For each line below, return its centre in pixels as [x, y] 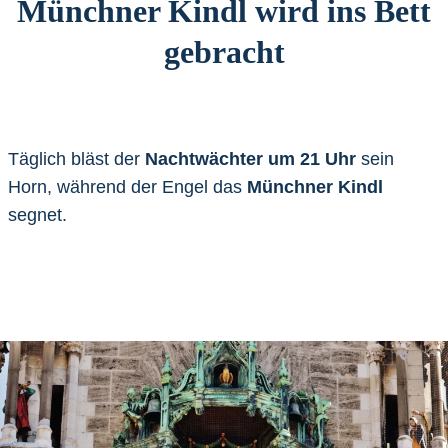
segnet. [37, 214]
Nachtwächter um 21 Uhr [250, 158]
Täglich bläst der [76, 158]
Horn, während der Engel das [127, 186]
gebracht [224, 51]
